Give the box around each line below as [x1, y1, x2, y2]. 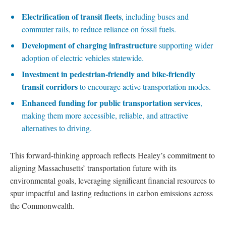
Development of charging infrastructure [22, 39, 157, 51]
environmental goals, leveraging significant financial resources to [10, 175, 215, 186]
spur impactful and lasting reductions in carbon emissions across [10, 187, 213, 198]
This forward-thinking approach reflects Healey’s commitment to [10, 149, 215, 160]
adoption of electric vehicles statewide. [22, 52, 144, 64]
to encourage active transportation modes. [78, 81, 211, 92]
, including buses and [122, 11, 189, 22]
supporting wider [157, 40, 213, 51]
